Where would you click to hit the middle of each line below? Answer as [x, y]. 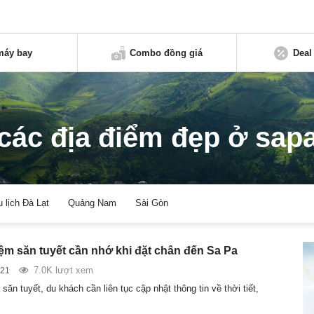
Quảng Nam [93, 203]
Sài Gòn [152, 203]
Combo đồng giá [166, 53]
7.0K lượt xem [63, 270]
